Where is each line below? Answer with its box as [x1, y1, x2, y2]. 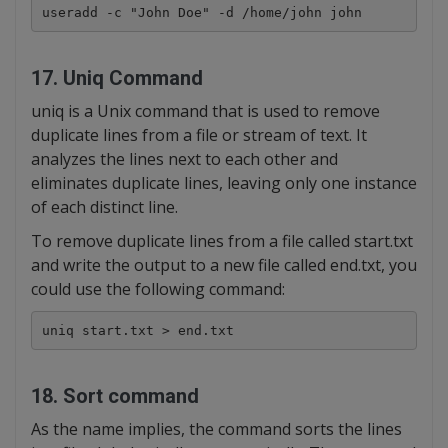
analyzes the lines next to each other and [31, 148, 338, 170]
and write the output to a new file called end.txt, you [31, 254, 417, 276]
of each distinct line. [31, 196, 178, 218]
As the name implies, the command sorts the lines [31, 418, 402, 440]
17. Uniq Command [31, 66, 203, 90]
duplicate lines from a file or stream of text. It [31, 124, 367, 146]
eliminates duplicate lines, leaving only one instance [31, 172, 417, 194]
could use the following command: [31, 278, 285, 300]
